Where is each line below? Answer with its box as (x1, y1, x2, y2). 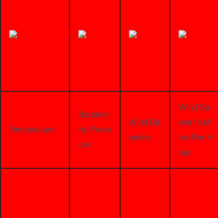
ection (128, 132, 151, 142)
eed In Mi (178, 117, 212, 127)
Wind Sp (178, 102, 209, 112)
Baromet (78, 109, 109, 119)
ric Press (78, 125, 111, 134)
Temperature (9, 125, 54, 134)
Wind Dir (128, 117, 161, 127)
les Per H (178, 132, 213, 142)
